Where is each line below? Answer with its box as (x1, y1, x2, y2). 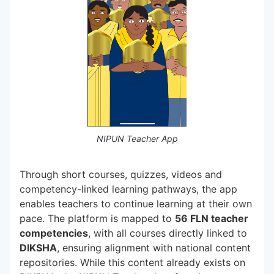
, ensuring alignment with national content (57, 242, 251, 254)
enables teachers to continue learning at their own (20, 198, 252, 210)
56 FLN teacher (175, 212, 248, 224)
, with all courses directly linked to (88, 227, 247, 239)
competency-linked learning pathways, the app (20, 183, 237, 195)
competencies (20, 227, 88, 239)
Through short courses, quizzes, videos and (20, 168, 222, 180)
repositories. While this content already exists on (20, 256, 245, 268)
